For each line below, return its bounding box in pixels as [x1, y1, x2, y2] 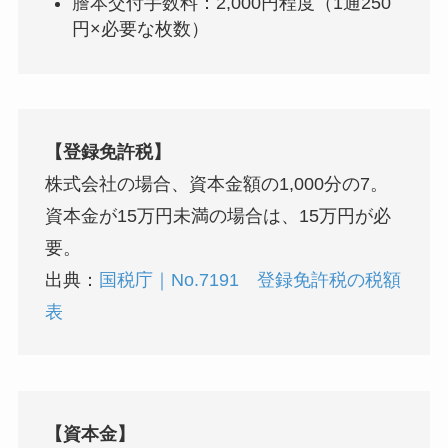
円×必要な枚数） [71, 19, 209, 40]
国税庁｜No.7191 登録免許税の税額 [98, 270, 401, 291]
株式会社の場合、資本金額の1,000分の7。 [44, 174, 388, 195]
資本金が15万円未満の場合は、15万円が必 [44, 206, 391, 227]
